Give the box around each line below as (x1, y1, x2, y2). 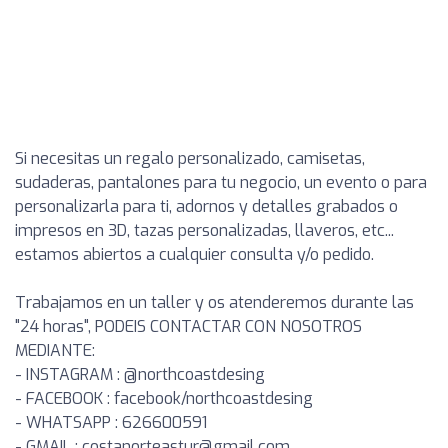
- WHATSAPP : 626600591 (15, 412, 207, 433)
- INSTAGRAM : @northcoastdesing (15, 364, 265, 385)
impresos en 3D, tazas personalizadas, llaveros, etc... (15, 220, 394, 241)
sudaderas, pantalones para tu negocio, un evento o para (15, 172, 427, 193)
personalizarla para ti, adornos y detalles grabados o (15, 196, 398, 217)
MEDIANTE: (15, 340, 95, 361)
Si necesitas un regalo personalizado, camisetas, (15, 148, 365, 169)
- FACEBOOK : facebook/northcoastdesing (15, 388, 313, 409)
